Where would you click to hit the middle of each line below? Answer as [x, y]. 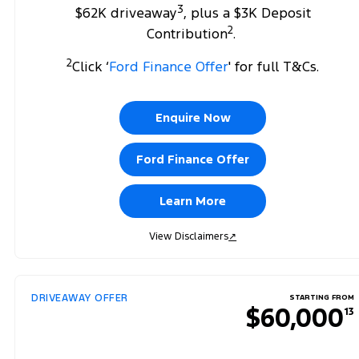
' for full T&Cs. [274, 66]
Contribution [187, 33]
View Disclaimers [189, 236]
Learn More [193, 200]
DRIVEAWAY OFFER [80, 298]
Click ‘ [91, 66]
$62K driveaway [126, 13]
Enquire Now [193, 117]
